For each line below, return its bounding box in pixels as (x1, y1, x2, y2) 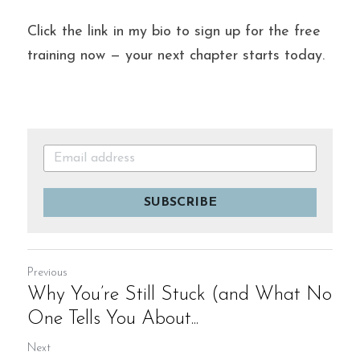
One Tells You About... (27, 309, 198, 329)
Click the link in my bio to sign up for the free (27, 24, 321, 39)
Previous (27, 267, 67, 279)
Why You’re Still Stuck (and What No (27, 285, 332, 305)
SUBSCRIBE (143, 196, 217, 209)
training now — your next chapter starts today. (27, 48, 325, 63)
